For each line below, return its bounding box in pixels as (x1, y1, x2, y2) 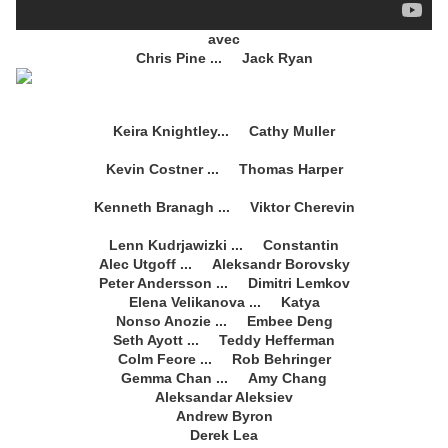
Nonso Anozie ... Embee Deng (115, 313, 333, 330)
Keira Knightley (113, 123, 217, 140)
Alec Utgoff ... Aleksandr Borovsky (98, 256, 350, 273)
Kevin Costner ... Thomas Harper (105, 161, 343, 178)
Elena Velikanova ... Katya (128, 294, 320, 311)
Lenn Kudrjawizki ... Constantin (109, 237, 339, 254)
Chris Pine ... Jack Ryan (135, 50, 313, 67)
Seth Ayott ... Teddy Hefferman (113, 332, 335, 349)
